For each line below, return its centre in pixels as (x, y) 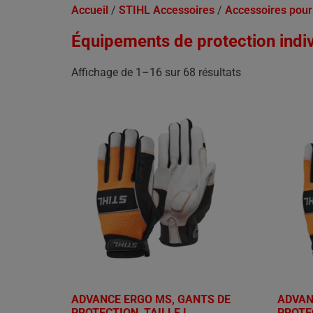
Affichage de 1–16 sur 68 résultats (156, 72)
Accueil (90, 10)
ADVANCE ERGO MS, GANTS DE (151, 300)
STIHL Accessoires (167, 10)
